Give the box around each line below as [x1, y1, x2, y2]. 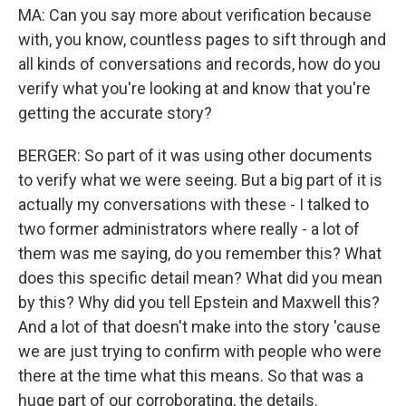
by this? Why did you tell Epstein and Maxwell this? [18, 293, 380, 312]
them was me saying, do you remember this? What [18, 244, 382, 263]
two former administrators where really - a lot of [18, 219, 360, 238]
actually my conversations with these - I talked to [18, 195, 369, 214]
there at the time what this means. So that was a [18, 366, 363, 385]
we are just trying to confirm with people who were [18, 342, 382, 361]
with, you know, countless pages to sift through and [18, 30, 386, 49]
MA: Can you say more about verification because [18, 5, 372, 24]
